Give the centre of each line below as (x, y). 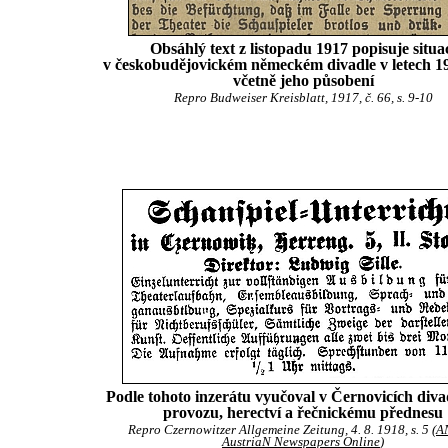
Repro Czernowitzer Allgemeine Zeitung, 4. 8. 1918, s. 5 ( (282, 430)
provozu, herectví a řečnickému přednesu (303, 412)
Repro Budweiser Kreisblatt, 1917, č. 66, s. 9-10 (303, 98)
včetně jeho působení (303, 80)
